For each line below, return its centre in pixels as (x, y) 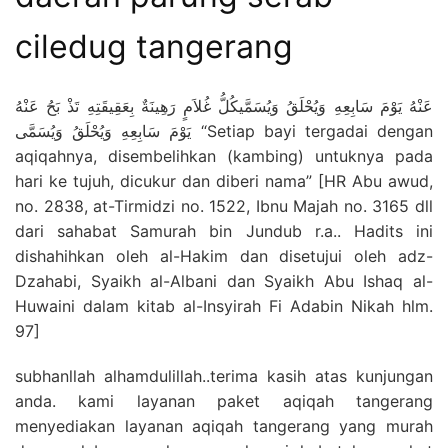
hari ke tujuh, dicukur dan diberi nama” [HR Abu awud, (224, 180)
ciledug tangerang (154, 47)
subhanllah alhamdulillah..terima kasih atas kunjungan (224, 375)
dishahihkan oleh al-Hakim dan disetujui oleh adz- (224, 255)
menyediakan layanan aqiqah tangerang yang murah (224, 425)
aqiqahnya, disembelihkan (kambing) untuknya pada (224, 155)
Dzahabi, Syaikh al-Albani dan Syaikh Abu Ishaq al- (224, 280)
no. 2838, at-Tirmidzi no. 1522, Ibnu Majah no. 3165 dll (224, 205)
